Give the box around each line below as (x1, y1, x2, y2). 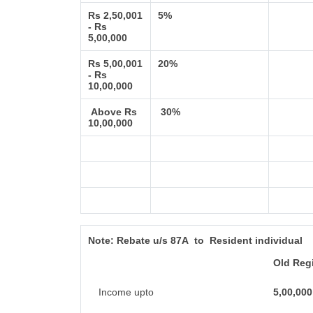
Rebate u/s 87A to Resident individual (117, 235, 306, 246)
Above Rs (88, 106, 138, 117)
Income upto (95, 286, 154, 298)
